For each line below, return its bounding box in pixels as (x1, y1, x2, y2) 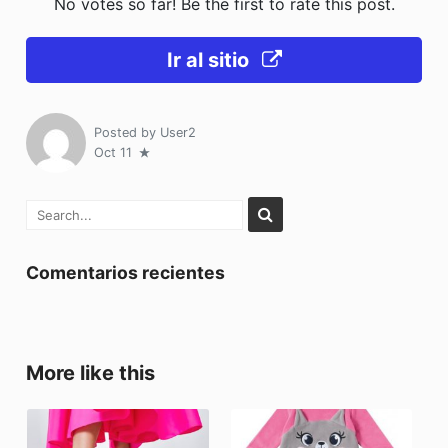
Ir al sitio (166, 47, 254, 72)
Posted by (94, 124, 161, 140)
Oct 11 (94, 144, 137, 160)
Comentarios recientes (26, 261, 226, 283)
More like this (26, 360, 156, 385)
